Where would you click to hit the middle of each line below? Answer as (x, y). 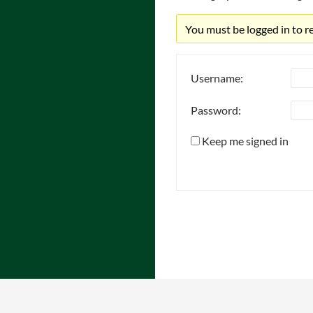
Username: (217, 78)
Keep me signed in (245, 140)
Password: (216, 110)
